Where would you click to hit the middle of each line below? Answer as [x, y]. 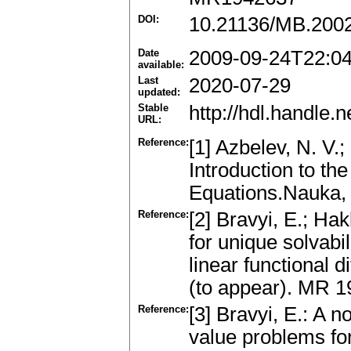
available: [161, 65]
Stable [153, 108]
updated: [159, 92]
